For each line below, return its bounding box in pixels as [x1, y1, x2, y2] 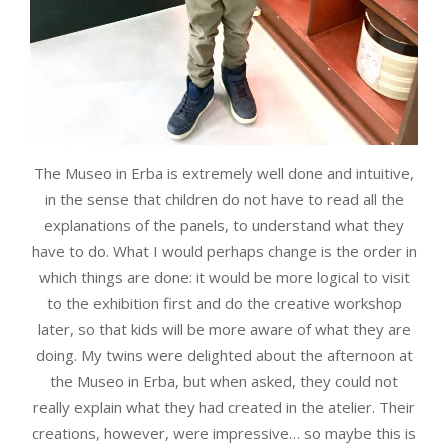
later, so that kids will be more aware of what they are [37, 319, 411, 340]
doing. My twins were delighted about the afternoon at [35, 345, 413, 366]
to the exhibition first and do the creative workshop [46, 293, 402, 314]
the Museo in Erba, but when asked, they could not [50, 371, 398, 392]
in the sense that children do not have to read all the [44, 189, 404, 210]
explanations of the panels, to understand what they [44, 215, 404, 236]
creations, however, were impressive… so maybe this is [32, 423, 416, 444]
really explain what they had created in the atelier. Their [33, 397, 415, 418]
